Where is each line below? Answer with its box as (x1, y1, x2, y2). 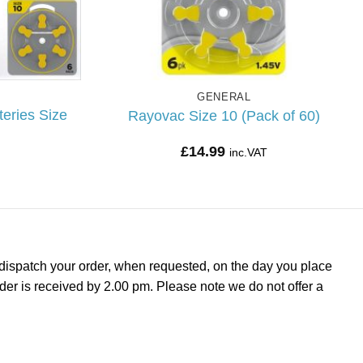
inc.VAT (228, 146, 267, 160)
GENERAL (196, 91, 251, 104)
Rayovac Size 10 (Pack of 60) (127, 107, 320, 124)
